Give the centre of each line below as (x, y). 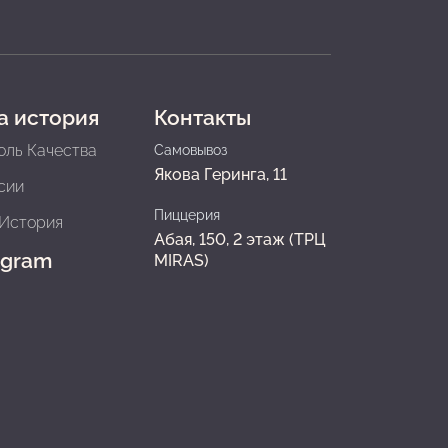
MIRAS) (181, 260)
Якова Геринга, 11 (220, 174)
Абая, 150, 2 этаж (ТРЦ (239, 239)
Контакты (202, 117)
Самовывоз (190, 150)
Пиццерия (186, 215)
